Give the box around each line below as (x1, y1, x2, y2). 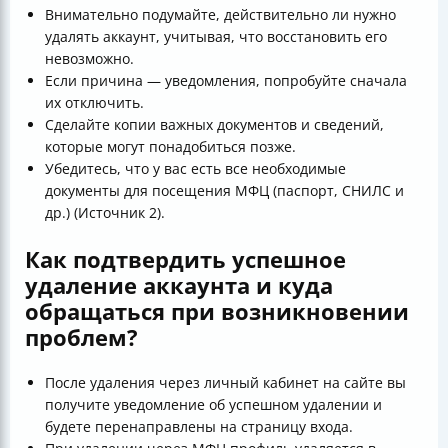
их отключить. (45, 92, 144, 112)
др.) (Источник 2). (45, 202, 165, 222)
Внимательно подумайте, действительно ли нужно (45, 4, 396, 24)
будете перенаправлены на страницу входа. (45, 416, 353, 436)
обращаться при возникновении (25, 295, 409, 326)
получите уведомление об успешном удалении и (45, 394, 382, 414)
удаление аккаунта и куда (25, 269, 333, 300)
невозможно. (45, 48, 134, 68)
